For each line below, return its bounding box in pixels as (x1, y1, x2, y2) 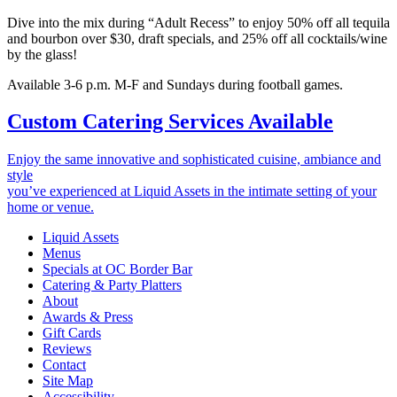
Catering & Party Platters (43, 277, 182, 293)
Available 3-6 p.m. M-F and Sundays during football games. (7, 76, 343, 92)
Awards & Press (43, 309, 133, 325)
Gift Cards (43, 325, 101, 341)
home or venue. (7, 199, 94, 215)
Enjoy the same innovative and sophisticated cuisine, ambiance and (7, 152, 381, 167)
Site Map (43, 373, 93, 389)
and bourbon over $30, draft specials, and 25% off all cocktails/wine (7, 30, 387, 46)
